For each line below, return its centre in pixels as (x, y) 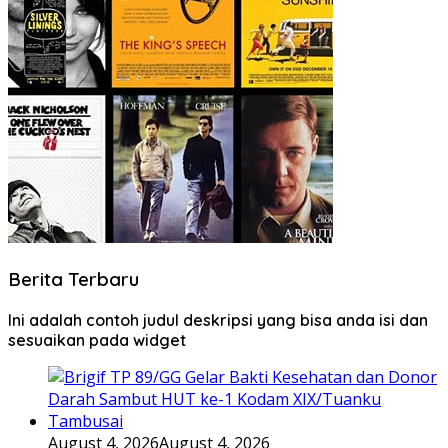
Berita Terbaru (73, 279)
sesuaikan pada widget (97, 339)
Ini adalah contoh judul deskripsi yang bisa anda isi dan (218, 319)
